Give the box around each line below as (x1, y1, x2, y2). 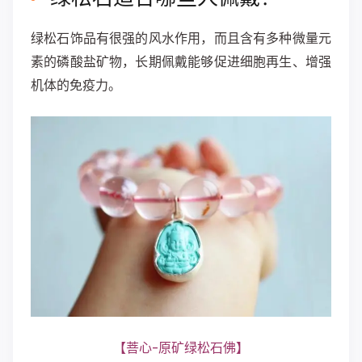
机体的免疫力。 (31, 78, 121, 93)
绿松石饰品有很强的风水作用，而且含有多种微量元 (31, 31, 331, 46)
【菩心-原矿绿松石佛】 (113, 340, 249, 356)
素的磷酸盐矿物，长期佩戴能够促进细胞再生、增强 (31, 54, 331, 69)
